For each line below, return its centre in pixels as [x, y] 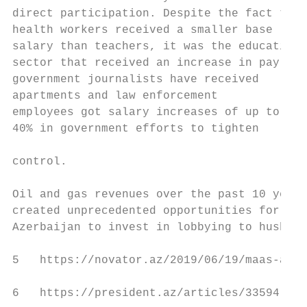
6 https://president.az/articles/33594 [146, 293]
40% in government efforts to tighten [136, 129]
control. [40, 162]
